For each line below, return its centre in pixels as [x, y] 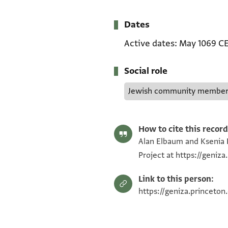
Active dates [149, 44]
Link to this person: [176, 179]
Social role [146, 71]
